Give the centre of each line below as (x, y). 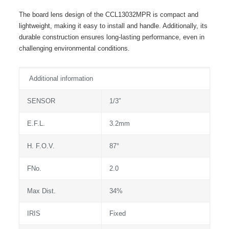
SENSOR (41, 101)
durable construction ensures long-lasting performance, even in (111, 37)
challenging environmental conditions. (74, 48)
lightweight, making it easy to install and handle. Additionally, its (113, 26)
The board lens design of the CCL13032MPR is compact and (108, 15)
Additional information (60, 78)
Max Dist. (41, 191)
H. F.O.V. (41, 146)
